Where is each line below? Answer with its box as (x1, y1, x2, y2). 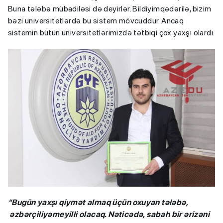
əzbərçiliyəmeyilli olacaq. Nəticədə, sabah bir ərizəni (8, 209, 210, 219)
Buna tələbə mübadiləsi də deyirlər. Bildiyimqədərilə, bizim (8, 3, 212, 13)
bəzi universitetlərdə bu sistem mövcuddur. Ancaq (8, 15, 184, 25)
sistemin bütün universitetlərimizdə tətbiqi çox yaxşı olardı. (8, 27, 215, 37)
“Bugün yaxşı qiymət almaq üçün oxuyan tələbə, (8, 197, 188, 207)
